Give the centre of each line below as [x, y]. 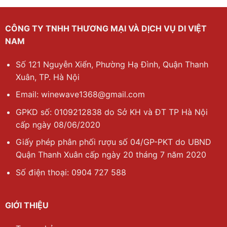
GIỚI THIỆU [27, 205]
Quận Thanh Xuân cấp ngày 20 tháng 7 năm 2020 [111, 155]
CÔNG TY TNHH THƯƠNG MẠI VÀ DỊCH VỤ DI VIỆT [106, 28]
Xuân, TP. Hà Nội [47, 77]
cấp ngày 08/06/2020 [58, 124]
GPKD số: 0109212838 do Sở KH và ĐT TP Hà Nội [111, 112]
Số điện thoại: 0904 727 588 [71, 172]
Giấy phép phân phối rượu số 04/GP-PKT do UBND [113, 142]
